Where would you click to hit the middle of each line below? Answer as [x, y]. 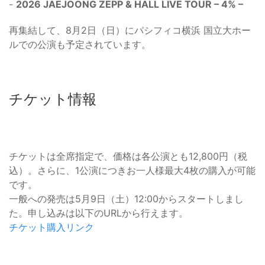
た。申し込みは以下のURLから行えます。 [98, 213]
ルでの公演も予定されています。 [80, 45]
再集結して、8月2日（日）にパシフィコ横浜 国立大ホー [130, 30]
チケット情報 [53, 99]
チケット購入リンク [51, 227]
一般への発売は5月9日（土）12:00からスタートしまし [126, 199]
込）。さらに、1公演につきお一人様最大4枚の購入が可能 [132, 171]
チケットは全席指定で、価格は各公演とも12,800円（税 [128, 156]
